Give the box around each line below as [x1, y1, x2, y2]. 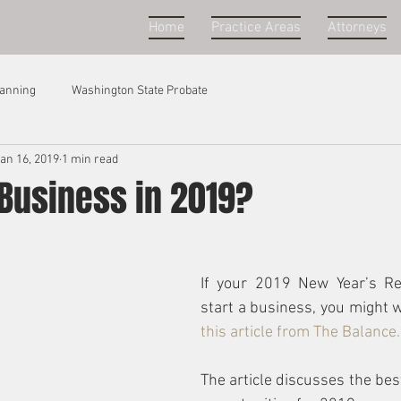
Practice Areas [211, 19, 301, 37]
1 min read [62, 151, 118, 167]
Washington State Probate [72, 82, 208, 98]
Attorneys [328, 19, 387, 37]
